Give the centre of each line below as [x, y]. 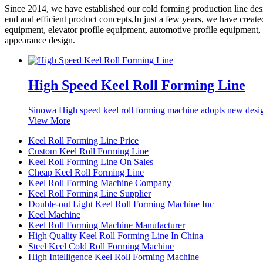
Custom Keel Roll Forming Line [88, 151]
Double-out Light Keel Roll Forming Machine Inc [121, 204]
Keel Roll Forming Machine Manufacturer [107, 225]
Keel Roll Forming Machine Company [100, 183]
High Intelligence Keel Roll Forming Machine [114, 257]
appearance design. [40, 40]
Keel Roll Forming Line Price [83, 140]
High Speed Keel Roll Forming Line [137, 85]
